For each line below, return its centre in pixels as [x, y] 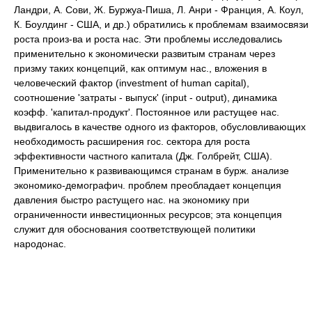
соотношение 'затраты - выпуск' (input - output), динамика [146, 97]
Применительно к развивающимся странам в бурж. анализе [151, 171]
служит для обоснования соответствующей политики [135, 229]
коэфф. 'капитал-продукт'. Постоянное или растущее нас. [147, 112]
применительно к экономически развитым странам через [145, 54]
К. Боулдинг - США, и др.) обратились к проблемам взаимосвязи [161, 24]
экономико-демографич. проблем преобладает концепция [148, 185]
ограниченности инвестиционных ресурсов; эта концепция [148, 214]
